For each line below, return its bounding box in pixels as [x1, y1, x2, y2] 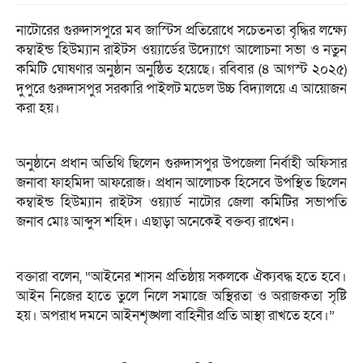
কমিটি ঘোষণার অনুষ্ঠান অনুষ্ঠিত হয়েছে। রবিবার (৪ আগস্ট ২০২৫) [16, 60, 347, 79]
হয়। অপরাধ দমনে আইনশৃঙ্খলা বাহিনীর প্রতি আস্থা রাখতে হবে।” [16, 306, 335, 326]
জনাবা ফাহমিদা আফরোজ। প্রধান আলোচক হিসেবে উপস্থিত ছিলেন [16, 173, 347, 193]
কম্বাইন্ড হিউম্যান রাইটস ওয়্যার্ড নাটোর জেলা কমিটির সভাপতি [16, 193, 347, 212]
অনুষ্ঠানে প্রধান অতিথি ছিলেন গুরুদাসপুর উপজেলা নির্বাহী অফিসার [16, 154, 347, 173]
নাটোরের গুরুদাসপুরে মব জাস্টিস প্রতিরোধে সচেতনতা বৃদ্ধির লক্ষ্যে [16, 21, 347, 41]
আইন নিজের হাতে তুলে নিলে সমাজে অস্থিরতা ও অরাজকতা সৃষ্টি [16, 287, 347, 306]
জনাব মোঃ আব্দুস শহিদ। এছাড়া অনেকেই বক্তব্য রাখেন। [16, 212, 295, 232]
